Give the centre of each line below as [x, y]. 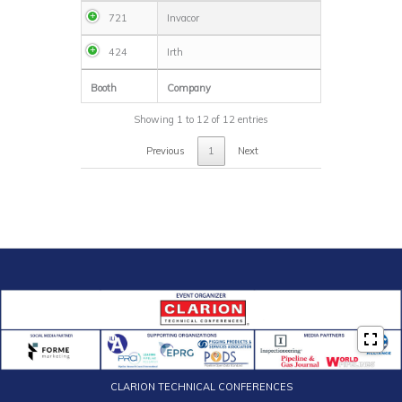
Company [189, 88]
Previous [165, 151]
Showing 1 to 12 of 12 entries [201, 120]
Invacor [183, 18]
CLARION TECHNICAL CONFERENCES [201, 387]
